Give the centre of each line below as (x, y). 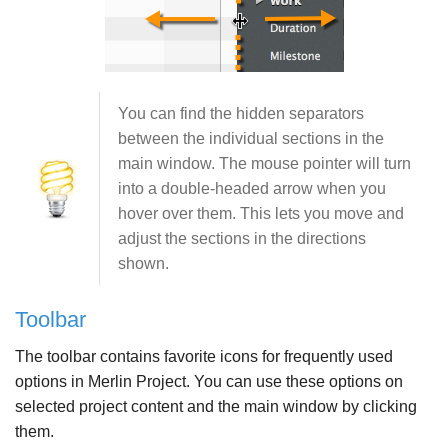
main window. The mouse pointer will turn (264, 164)
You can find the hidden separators (241, 114)
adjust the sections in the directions (242, 239)
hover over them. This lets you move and (261, 214)
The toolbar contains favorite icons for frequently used (204, 357)
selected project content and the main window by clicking (216, 407)
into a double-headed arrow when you (252, 189)
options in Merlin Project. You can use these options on (209, 382)
